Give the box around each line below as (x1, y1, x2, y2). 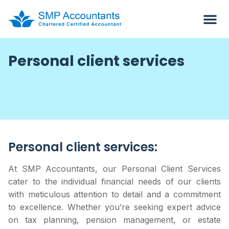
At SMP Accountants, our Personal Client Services (8, 164, 221, 174)
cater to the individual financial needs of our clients (8, 176, 221, 187)
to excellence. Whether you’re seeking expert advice (8, 202, 221, 212)
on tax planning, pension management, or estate (8, 215, 221, 225)
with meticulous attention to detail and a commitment (8, 189, 221, 199)
